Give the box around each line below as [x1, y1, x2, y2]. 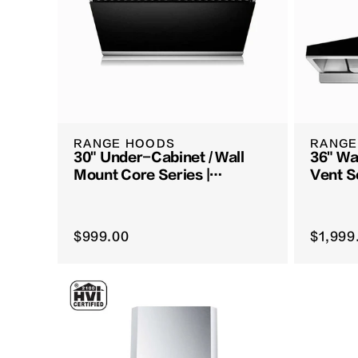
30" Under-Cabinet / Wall [74, 150, 245, 165]
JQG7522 [74, 185, 139, 201]
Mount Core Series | [74, 168, 210, 183]
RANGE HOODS [74, 137, 176, 150]
